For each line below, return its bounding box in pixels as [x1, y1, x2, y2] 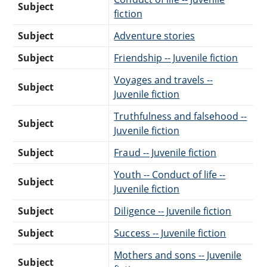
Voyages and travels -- [114, 73, 213, 86]
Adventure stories [114, 29, 195, 42]
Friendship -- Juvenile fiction [114, 51, 238, 64]
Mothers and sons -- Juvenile [114, 248, 242, 262]
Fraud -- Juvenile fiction [114, 145, 217, 159]
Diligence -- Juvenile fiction [114, 204, 232, 218]
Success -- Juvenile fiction [114, 226, 226, 240]
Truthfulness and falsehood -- [114, 109, 247, 123]
